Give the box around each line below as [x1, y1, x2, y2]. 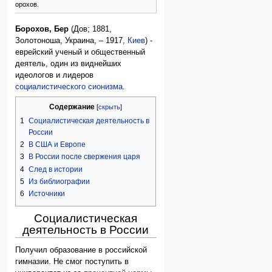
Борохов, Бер [15, 24, 69, 33]
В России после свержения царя [29, 152, 141, 161]
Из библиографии [29, 177, 90, 186]
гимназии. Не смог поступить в [15, 257, 129, 267]
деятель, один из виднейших [15, 59, 122, 68]
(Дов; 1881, [69, 24, 112, 33]
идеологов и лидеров [15, 70, 94, 80]
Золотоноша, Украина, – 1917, [15, 36, 128, 45]
